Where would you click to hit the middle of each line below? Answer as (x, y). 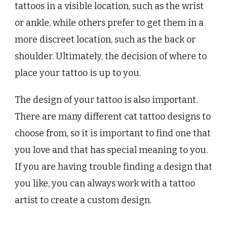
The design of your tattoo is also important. (106, 100)
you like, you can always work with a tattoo (105, 184)
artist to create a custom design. (83, 200)
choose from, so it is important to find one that (113, 134)
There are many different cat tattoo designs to (113, 117)
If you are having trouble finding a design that (113, 167)
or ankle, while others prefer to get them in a (109, 23)
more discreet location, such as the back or (105, 40)
